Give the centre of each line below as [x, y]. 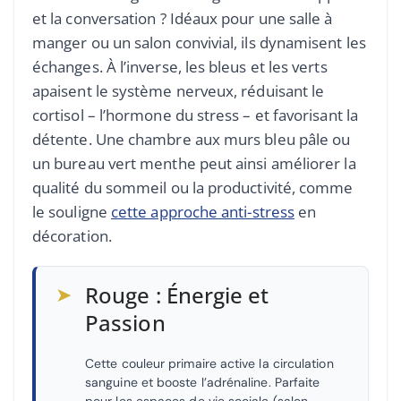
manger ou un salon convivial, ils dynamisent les [199, 43]
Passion [125, 323]
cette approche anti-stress [203, 212]
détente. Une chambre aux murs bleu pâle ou [192, 140]
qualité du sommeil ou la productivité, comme [193, 188]
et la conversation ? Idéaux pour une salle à [183, 19]
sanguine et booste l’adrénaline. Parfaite [203, 383]
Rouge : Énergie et [177, 295]
